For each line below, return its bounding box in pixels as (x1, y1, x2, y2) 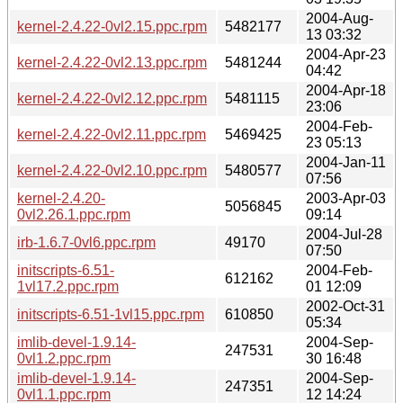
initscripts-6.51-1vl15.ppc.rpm (17, 306, 204, 322)
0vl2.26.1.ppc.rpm (17, 206, 130, 222)
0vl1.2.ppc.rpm (17, 350, 111, 366)
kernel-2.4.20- (17, 190, 105, 206)
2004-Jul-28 (306, 226, 382, 242)
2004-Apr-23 (306, 46, 386, 62)
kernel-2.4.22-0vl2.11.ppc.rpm (17, 126, 206, 142)
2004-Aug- (306, 10, 373, 26)
